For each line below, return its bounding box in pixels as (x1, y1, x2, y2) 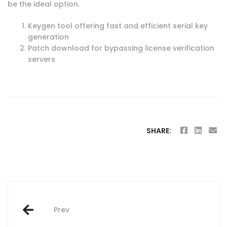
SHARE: (146, 125, 171, 136)
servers (28, 54, 55, 64)
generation (28, 31, 69, 42)
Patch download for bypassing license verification (28, 43, 214, 53)
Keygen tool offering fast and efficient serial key (28, 20, 208, 31)
